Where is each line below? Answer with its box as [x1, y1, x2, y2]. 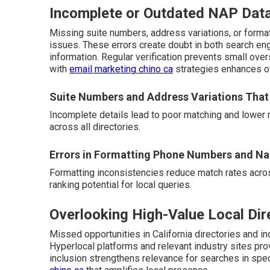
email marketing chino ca [69, 63, 173, 75]
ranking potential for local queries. [49, 179, 192, 190]
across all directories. [49, 121, 140, 133]
